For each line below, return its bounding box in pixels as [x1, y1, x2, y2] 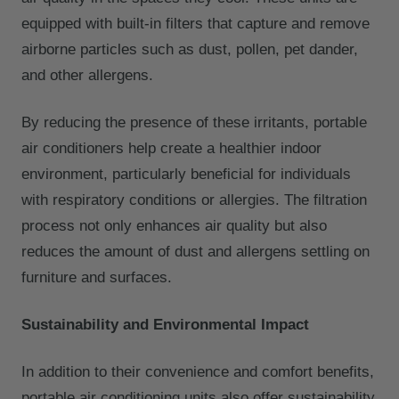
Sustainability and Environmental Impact [21, 316, 309, 334]
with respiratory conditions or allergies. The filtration [21, 191, 367, 209]
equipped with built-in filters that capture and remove [21, 15, 370, 33]
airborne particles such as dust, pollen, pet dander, [21, 41, 358, 59]
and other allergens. [21, 67, 153, 85]
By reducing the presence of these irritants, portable [21, 114, 367, 132]
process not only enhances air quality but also [21, 217, 327, 235]
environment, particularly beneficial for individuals [21, 166, 351, 183]
